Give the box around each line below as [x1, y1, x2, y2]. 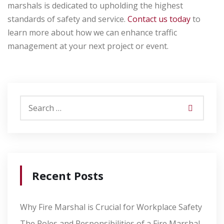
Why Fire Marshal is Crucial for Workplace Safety [20, 201, 202, 213]
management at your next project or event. [7, 40, 168, 52]
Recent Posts [32, 168, 103, 183]
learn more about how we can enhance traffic [7, 27, 177, 38]
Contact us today [127, 13, 190, 25]
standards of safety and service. [7, 13, 127, 25]
